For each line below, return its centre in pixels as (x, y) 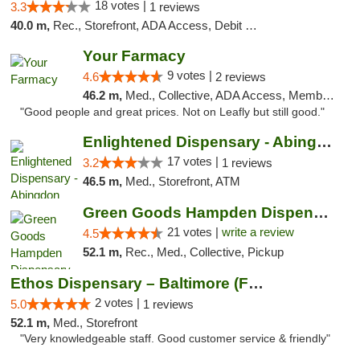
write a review (258, 232)
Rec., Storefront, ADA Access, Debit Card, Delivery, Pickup (149, 25)
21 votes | (194, 232)
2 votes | (119, 303)
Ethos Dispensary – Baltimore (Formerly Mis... (256, 283)
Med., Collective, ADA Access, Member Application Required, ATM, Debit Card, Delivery (223, 95)
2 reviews (240, 77)
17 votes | (194, 161)
